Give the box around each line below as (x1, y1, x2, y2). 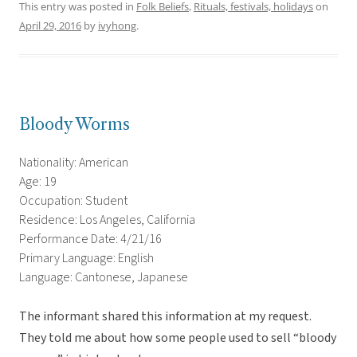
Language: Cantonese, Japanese (19, 269, 188, 287)
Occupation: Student (19, 192, 127, 210)
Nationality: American (19, 154, 128, 172)
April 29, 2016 (19, 18, 81, 33)
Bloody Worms (19, 115, 130, 135)
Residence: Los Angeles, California (19, 211, 195, 229)
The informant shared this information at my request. (19, 308, 312, 326)
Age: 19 (19, 173, 57, 191)
